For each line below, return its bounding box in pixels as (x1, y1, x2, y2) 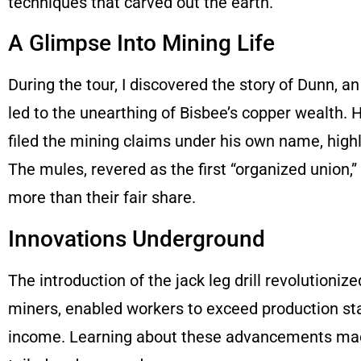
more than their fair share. (8, 188, 196, 208)
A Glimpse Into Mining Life (8, 30, 275, 57)
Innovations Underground (8, 225, 265, 252)
